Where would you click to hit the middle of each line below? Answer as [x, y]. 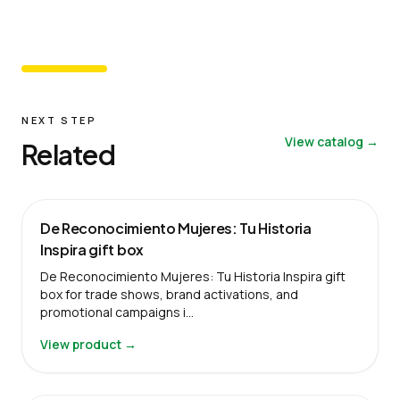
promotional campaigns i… [117, 312]
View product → [88, 344]
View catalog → [332, 141]
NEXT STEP [59, 120]
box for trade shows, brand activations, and [169, 294]
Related [68, 154]
